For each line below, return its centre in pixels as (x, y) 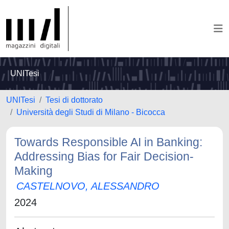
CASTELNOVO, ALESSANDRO (88, 186)
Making (33, 171)
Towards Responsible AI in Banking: (108, 142)
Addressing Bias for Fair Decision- (104, 156)
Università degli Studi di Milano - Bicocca (91, 112)
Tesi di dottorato (74, 100)
